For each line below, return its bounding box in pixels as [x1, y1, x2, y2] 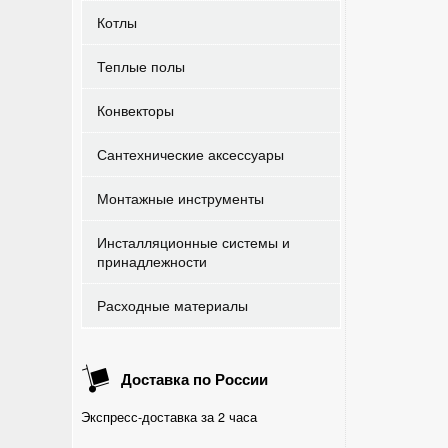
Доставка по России [117, 368, 268, 390]
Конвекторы [97, 100, 174, 120]
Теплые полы [97, 56, 185, 76]
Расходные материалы [97, 295, 248, 315]
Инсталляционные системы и [97, 232, 290, 252]
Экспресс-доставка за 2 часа [81, 408, 257, 426]
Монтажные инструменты [97, 188, 264, 208]
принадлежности [97, 251, 207, 271]
